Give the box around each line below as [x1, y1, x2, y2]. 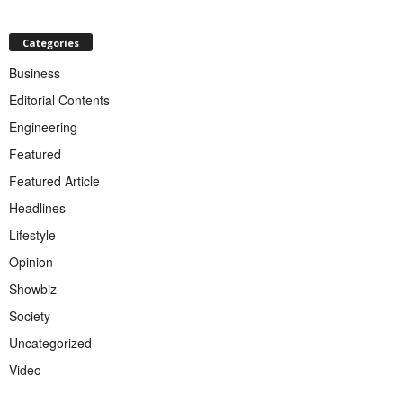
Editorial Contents [9, 90, 110, 109]
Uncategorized [9, 333, 92, 352]
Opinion [9, 252, 53, 271]
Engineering [9, 117, 77, 136]
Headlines [9, 198, 66, 217]
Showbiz [9, 279, 57, 298]
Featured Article [9, 171, 100, 190]
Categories [22, 35, 79, 49]
